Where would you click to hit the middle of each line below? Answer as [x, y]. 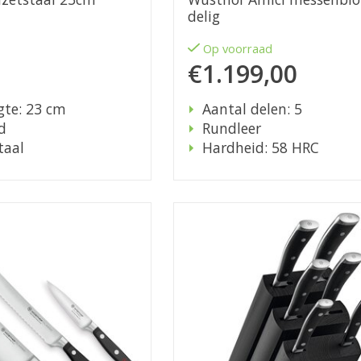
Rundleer [231, 129]
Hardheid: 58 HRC [260, 148]
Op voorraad [238, 49]
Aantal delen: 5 [252, 109]
